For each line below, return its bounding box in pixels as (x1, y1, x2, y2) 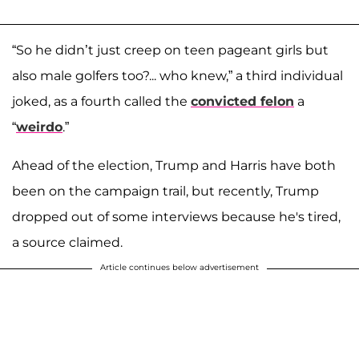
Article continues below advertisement (100, 262, 259, 273)
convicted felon (191, 94, 294, 110)
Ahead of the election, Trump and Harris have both (12, 158, 336, 174)
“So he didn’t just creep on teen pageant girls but (12, 42, 329, 58)
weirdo (16, 119, 63, 135)
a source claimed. (12, 235, 123, 251)
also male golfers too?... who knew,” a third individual (12, 68, 343, 84)
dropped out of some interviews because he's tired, (12, 209, 341, 225)
